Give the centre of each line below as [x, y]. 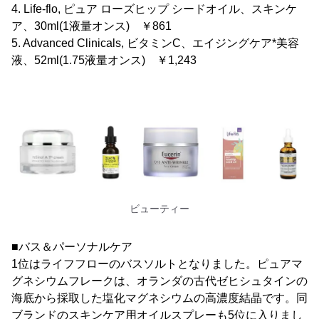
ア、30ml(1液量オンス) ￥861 [91, 26]
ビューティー [159, 209]
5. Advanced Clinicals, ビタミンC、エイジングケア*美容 [155, 43]
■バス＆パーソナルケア [72, 247]
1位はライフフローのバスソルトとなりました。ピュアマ [157, 264]
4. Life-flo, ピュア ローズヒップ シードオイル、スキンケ [154, 9]
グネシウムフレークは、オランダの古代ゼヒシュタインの [159, 281]
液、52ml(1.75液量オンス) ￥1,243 [104, 61]
